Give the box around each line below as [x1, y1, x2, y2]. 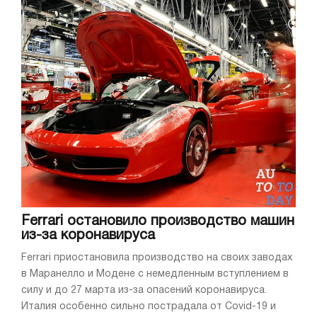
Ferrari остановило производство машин [21, 214, 294, 228]
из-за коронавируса [21, 229, 155, 242]
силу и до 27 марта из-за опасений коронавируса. [21, 285, 267, 295]
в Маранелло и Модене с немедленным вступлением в [21, 269, 289, 279]
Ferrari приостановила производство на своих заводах [21, 253, 292, 263]
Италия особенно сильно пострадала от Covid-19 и [21, 301, 276, 311]
